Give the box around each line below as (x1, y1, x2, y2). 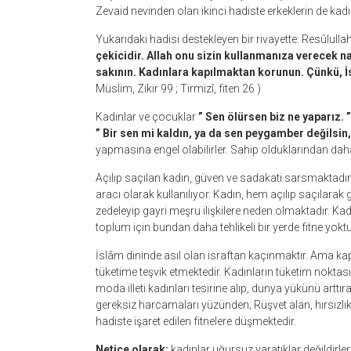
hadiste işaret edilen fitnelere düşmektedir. (96, 315, 296, 327)
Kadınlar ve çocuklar (96, 110, 198, 123)
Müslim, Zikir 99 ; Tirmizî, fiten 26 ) (96, 82, 261, 95)
